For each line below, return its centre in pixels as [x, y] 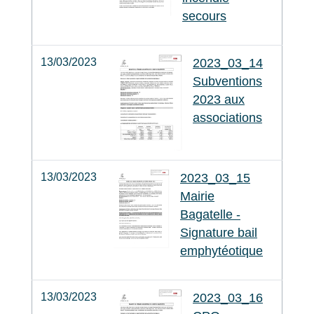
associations [227, 117]
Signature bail [219, 232]
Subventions [227, 81]
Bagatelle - [210, 214]
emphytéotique [221, 251]
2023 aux [219, 99]
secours [204, 16]
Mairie [197, 196]
